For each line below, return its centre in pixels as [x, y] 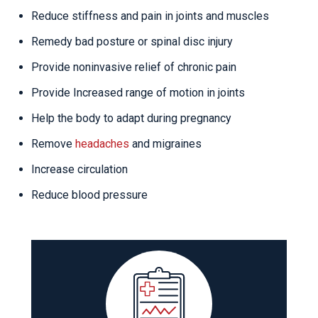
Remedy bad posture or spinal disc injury [132, 42]
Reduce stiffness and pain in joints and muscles [150, 16]
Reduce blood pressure [89, 195]
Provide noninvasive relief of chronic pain [134, 67]
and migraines [165, 144]
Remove [53, 144]
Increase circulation [79, 170]
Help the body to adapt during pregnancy [131, 119]
